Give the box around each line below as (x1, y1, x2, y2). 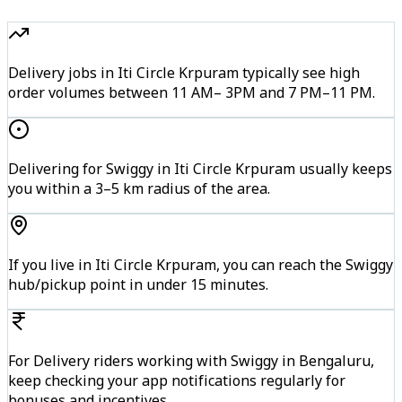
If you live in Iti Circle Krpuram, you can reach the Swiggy (8, 254, 393, 275)
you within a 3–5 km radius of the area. (8, 178, 270, 198)
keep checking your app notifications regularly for (8, 370, 345, 390)
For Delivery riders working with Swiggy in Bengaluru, (8, 350, 374, 371)
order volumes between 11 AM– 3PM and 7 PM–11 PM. (8, 82, 375, 102)
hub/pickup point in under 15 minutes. (8, 274, 268, 294)
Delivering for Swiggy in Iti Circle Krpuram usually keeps (8, 158, 392, 179)
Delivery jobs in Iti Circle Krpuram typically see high (8, 62, 360, 83)
